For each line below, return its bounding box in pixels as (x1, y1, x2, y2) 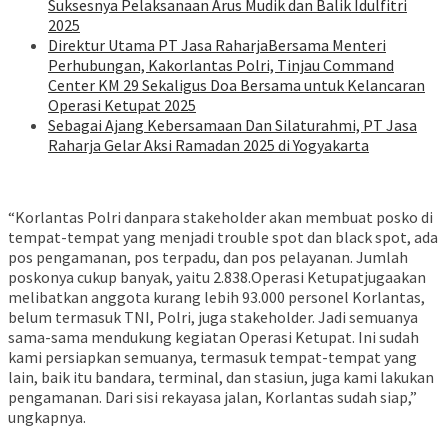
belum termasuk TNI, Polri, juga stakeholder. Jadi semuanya (8, 307, 418, 328)
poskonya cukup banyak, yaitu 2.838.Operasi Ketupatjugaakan (8, 267, 426, 288)
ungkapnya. (8, 407, 86, 428)
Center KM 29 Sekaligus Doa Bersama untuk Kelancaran (48, 75, 425, 96)
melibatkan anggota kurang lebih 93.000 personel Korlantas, (8, 287, 425, 308)
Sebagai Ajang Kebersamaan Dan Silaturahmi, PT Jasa (48, 115, 417, 136)
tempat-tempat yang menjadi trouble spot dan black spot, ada (8, 227, 438, 248)
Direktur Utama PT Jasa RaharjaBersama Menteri (48, 35, 386, 56)
